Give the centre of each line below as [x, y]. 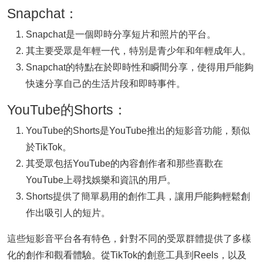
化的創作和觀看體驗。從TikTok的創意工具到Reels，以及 [127, 255]
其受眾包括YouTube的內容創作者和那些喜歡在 [124, 163]
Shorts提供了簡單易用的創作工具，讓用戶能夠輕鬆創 [138, 196]
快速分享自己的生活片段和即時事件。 [106, 84]
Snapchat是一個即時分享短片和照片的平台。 [121, 34]
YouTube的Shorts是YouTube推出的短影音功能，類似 [138, 131]
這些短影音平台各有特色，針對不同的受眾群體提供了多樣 [129, 239]
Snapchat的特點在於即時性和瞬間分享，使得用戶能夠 [140, 67]
